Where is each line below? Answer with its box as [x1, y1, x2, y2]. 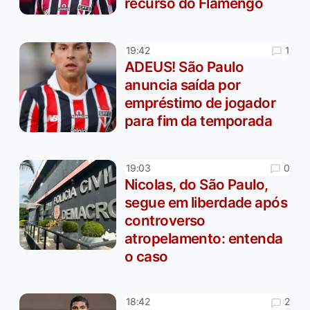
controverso [125, 212, 206, 230]
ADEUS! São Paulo [125, 58, 244, 76]
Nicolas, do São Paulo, [125, 176, 268, 194]
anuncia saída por [125, 76, 241, 94]
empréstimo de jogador [125, 94, 276, 112]
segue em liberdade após [125, 194, 288, 212]
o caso [125, 248, 168, 266]
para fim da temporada [125, 112, 273, 130]
